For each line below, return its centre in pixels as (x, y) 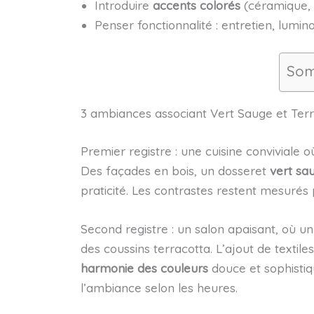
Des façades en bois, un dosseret (175, 170)
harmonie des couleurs (144, 268)
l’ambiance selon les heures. (159, 287)
